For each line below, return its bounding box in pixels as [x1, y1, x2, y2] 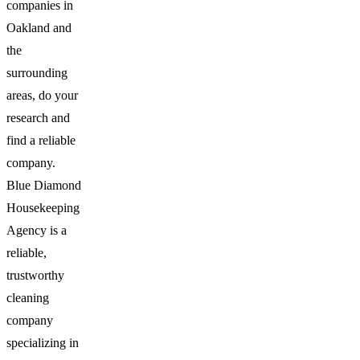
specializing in [6, 336, 79, 350]
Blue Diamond [6, 178, 81, 192]
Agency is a [6, 223, 67, 237]
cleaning [6, 291, 49, 305]
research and [6, 111, 70, 125]
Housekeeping [6, 201, 80, 215]
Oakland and [6, 21, 72, 35]
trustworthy [6, 268, 64, 282]
